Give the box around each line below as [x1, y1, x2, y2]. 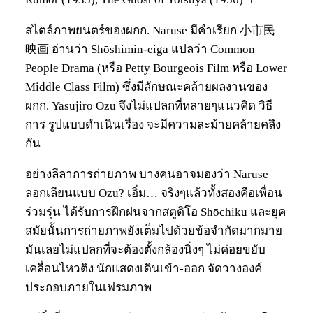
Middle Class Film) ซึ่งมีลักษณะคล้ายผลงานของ [25, 80, 268, 94]
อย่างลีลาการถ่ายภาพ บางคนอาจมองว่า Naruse [25, 167, 268, 181]
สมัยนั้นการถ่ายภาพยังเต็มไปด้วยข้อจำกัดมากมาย [25, 224, 282, 238]
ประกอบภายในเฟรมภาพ [25, 280, 152, 294]
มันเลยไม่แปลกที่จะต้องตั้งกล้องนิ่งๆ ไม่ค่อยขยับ [25, 242, 265, 256]
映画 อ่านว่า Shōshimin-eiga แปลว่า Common [25, 42, 255, 56]
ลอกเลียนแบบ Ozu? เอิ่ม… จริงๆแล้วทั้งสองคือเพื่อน [25, 186, 282, 200]
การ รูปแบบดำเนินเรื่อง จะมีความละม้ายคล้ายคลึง [25, 117, 281, 131]
